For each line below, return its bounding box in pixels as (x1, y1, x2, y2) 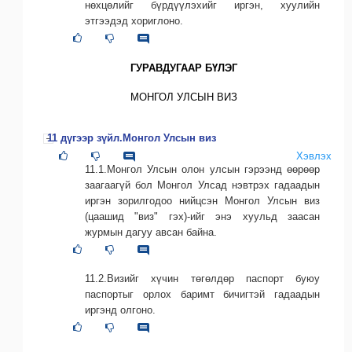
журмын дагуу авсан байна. (85, 225, 217, 238)
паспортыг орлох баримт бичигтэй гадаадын (85, 288, 320, 300)
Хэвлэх (296, 149, 332, 162)
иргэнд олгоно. (85, 303, 156, 316)
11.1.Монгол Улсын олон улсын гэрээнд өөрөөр (85, 163, 320, 175)
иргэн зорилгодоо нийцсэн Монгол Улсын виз (85, 194, 320, 207)
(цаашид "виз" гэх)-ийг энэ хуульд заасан (85, 210, 320, 222)
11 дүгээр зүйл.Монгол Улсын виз (47, 131, 216, 144)
